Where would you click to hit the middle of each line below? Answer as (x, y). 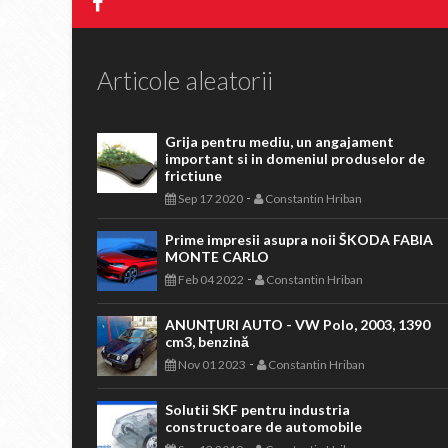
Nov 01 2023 (211, 364)
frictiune (193, 175)
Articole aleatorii (185, 80)
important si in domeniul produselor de (295, 158)
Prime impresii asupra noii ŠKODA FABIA (299, 239)
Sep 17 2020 (209, 198)
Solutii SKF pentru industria (257, 409)
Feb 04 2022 (210, 279)
